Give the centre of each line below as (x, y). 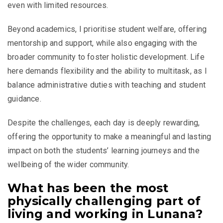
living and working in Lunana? (105, 214)
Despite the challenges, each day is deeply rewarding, (104, 122)
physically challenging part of (104, 201)
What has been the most (88, 188)
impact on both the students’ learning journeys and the (104, 150)
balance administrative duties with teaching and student (107, 85)
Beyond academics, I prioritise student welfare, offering (107, 29)
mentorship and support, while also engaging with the (103, 43)
